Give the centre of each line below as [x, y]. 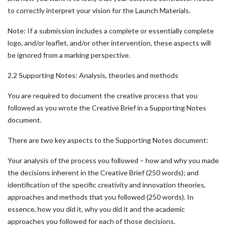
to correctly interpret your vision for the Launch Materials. [99, 10]
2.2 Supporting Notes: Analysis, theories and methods [93, 75]
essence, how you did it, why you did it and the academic [96, 209]
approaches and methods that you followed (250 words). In [101, 197]
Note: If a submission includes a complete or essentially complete [111, 31]
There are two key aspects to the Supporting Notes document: [108, 140]
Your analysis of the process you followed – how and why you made [113, 160]
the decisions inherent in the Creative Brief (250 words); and [103, 173]
